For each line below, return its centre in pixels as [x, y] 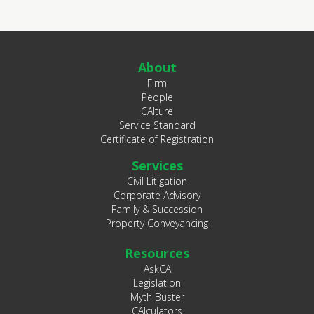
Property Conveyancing [157, 224]
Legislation [157, 283]
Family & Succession [157, 210]
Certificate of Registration [157, 139]
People [157, 97]
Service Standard [157, 125]
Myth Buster [157, 297]
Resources [157, 253]
